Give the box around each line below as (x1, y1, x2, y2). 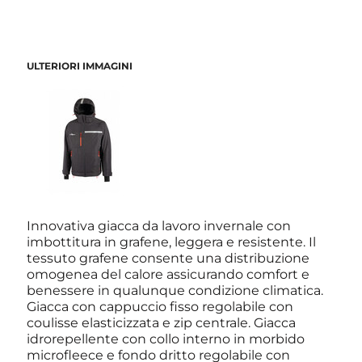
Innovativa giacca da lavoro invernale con (27, 217, 292, 234)
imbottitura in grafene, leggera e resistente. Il (27, 234, 317, 250)
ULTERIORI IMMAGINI (27, 59, 133, 72)
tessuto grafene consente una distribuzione (27, 250, 310, 266)
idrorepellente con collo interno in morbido (27, 330, 305, 347)
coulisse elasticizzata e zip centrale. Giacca (27, 314, 297, 330)
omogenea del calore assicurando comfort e (27, 266, 310, 282)
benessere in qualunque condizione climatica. (27, 282, 324, 298)
